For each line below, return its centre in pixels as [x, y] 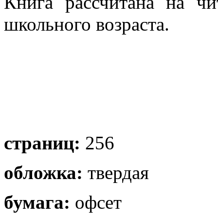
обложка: [43, 172]
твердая [116, 172]
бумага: [37, 202]
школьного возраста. [87, 24]
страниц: [42, 143]
